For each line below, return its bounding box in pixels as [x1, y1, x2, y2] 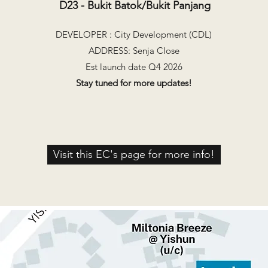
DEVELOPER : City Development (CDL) [56, 29, 212, 40]
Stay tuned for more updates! [75, 77, 192, 89]
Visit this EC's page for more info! [53, 148, 215, 161]
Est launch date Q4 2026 [85, 61, 182, 72]
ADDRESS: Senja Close [88, 45, 179, 56]
